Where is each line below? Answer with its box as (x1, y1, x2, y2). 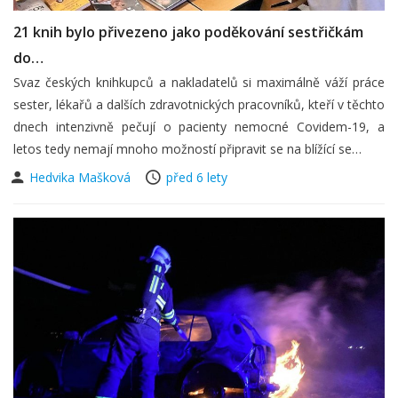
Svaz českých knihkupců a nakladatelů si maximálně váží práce (13, 73, 385, 91)
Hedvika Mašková (29, 168, 134, 186)
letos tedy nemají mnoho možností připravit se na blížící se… (13, 139, 362, 157)
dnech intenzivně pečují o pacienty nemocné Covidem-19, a (13, 117, 385, 135)
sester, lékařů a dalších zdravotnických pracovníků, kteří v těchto (13, 95, 385, 113)
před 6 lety (166, 168, 227, 186)
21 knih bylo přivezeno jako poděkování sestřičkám (13, 21, 363, 42)
